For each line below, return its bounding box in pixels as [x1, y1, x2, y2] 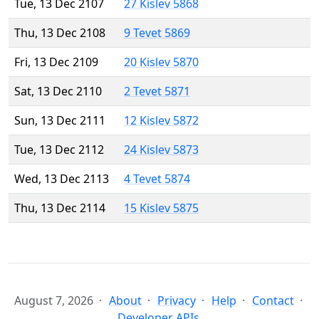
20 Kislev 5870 [124, 54, 199, 70]
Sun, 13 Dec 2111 [14, 113, 105, 129]
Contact [252, 293, 294, 309]
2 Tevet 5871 [124, 83, 190, 100]
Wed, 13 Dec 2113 [14, 171, 109, 187]
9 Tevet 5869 [124, 25, 190, 41]
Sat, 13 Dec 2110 [14, 83, 102, 100]
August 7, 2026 [14, 293, 93, 309]
